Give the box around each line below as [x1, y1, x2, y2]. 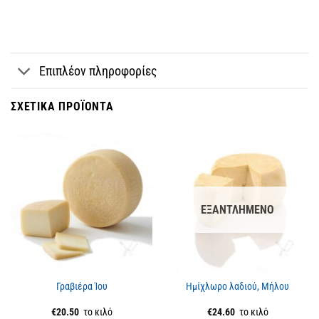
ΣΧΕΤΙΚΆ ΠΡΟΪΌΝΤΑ [11, 100, 114, 114]
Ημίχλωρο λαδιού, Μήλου [186, 280, 289, 292]
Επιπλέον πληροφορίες [39, 63, 158, 78]
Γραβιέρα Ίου [56, 280, 108, 292]
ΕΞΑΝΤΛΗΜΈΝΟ [201, 203, 274, 216]
